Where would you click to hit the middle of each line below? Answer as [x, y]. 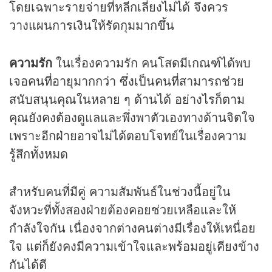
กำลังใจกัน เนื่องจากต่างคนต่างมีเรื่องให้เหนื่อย [132, 227]
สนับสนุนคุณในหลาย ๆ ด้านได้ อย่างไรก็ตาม [127, 98]
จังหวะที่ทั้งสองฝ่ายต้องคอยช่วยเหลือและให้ [123, 209]
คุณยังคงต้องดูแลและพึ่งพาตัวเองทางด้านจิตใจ [132, 117]
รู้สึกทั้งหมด [39, 153]
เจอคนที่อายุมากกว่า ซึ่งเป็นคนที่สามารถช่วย [127, 80]
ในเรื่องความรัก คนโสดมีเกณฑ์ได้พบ [151, 62]
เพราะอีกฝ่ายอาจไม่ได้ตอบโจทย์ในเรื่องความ [128, 135]
